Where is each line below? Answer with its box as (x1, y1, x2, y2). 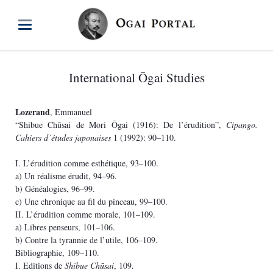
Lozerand (15, 105, 50, 118)
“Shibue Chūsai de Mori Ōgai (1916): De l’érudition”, (15, 118, 227, 130)
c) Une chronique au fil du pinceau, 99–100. (15, 195, 168, 207)
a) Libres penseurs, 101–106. (15, 221, 115, 233)
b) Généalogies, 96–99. (15, 182, 95, 194)
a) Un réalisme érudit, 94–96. (15, 169, 117, 182)
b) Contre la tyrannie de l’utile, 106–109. (15, 233, 158, 246)
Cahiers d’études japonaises (15, 131, 111, 143)
